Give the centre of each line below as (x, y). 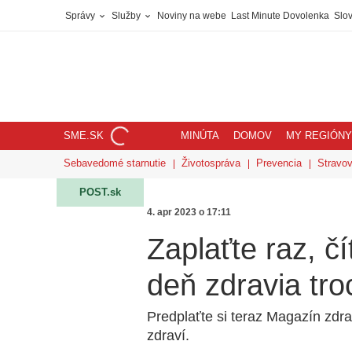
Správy (81, 16)
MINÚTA (200, 136)
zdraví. (168, 335)
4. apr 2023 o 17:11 (189, 212)
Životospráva (211, 163)
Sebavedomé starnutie (115, 163)
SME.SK (84, 136)
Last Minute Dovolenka (280, 16)
